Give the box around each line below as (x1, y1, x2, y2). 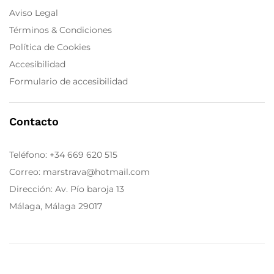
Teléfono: (9, 149, 50, 161)
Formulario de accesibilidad (9, 76, 128, 87)
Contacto (9, 115, 59, 128)
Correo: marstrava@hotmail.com (9, 166, 150, 178)
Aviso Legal (9, 7, 58, 19)
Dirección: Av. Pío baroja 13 (9, 183, 124, 195)
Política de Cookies (9, 42, 91, 53)
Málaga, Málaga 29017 (9, 201, 102, 212)
